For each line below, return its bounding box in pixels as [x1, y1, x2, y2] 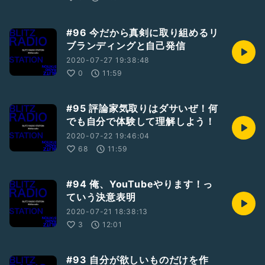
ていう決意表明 [66, 191, 136, 203]
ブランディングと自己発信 [66, 40, 186, 51]
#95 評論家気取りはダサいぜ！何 [66, 102, 218, 114]
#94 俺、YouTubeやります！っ [66, 178, 214, 190]
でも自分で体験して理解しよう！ [66, 115, 215, 127]
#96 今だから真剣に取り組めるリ [66, 27, 219, 38]
